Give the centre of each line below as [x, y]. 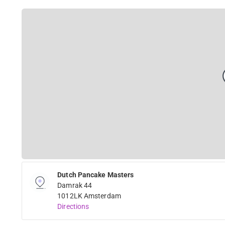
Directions [73, 206]
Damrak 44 [75, 185]
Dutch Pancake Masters [96, 175]
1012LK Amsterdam [89, 196]
